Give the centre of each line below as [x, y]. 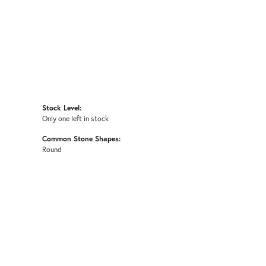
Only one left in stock [75, 118]
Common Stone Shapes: [81, 139]
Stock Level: [62, 108]
